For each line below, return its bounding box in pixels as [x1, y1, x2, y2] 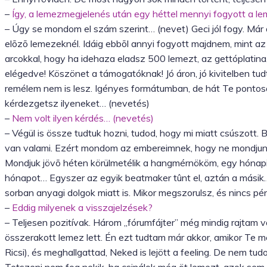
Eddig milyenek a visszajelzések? [12, 201, 153, 214]
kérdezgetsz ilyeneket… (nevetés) [5, 97, 150, 110]
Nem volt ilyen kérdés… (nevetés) [12, 112, 154, 125]
